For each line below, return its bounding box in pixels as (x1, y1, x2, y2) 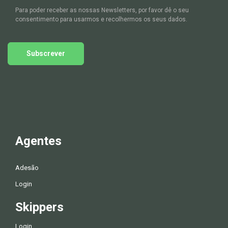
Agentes (15, 134, 62, 149)
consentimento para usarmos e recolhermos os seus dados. (15, 16, 187, 23)
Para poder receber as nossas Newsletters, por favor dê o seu (15, 7, 189, 14)
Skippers (15, 200, 64, 215)
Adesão (15, 164, 39, 172)
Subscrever (26, 49, 65, 58)
